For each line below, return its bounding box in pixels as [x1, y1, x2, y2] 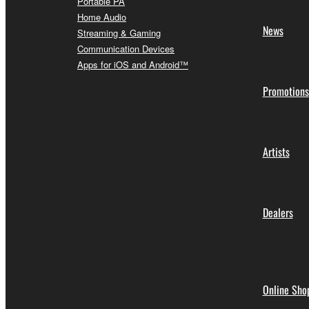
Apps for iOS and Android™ [77, 57, 188, 71]
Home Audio [77, 10, 126, 23]
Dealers [262, 203, 293, 221]
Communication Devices [77, 41, 175, 55]
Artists [262, 143, 290, 160]
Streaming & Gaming [77, 26, 161, 39]
